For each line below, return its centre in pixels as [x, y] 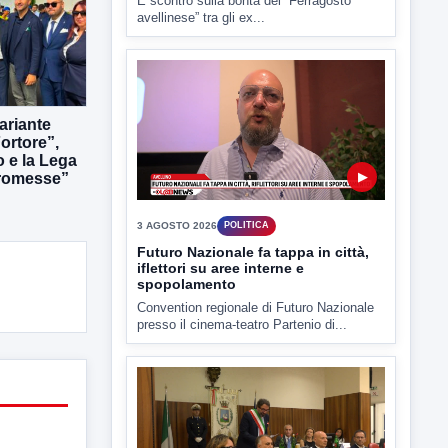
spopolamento [186, 209]
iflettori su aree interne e [220, 193]
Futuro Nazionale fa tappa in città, [253, 177]
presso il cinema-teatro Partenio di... [242, 250]
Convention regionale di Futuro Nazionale [255, 233]
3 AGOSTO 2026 [177, 151]
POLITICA [246, 150]
